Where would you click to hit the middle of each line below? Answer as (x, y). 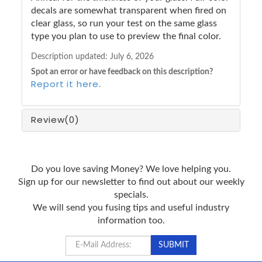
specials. (131, 194)
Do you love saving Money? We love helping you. (131, 169)
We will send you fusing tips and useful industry (131, 207)
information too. (131, 220)
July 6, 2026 (132, 57)
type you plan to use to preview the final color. (126, 36)
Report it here (65, 84)
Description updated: (70, 57)
